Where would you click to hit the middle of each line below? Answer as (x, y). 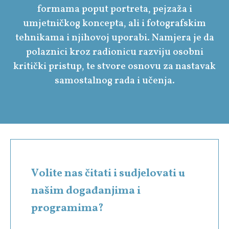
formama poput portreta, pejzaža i (114, 9)
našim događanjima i (86, 191)
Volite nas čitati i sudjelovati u (108, 173)
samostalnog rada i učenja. (114, 81)
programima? (67, 208)
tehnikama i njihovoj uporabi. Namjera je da (114, 38)
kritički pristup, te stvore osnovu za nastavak (114, 66)
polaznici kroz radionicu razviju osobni (114, 52)
